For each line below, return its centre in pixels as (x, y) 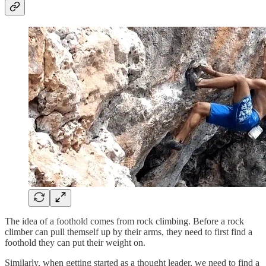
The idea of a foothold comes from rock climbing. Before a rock (124, 221)
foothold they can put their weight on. (75, 242)
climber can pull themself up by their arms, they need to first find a (129, 232)
